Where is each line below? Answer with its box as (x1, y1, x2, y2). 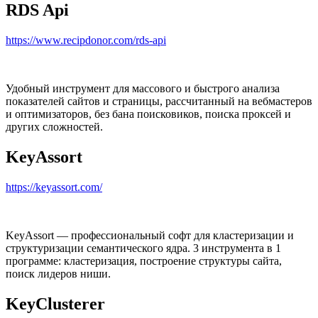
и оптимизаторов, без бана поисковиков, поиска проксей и (6, 108, 291, 121)
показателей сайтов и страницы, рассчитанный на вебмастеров (6, 95, 312, 108)
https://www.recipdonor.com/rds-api (6, 34, 166, 47)
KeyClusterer (6, 295, 105, 314)
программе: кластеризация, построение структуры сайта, (6, 255, 282, 268)
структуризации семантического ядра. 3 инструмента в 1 (6, 242, 281, 255)
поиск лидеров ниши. (6, 268, 111, 280)
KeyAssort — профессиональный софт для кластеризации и (6, 229, 294, 242)
